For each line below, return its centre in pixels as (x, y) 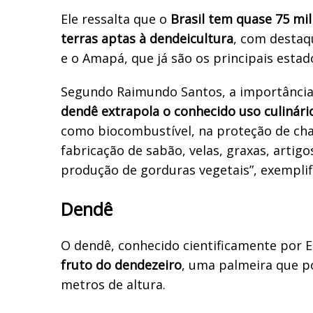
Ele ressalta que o (114, 19)
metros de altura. (113, 284)
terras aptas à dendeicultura (147, 38)
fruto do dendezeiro (121, 264)
